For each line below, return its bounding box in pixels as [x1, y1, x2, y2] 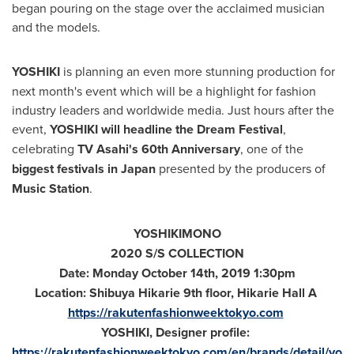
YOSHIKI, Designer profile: [101, 322, 250, 341]
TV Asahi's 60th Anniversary [77, 139, 240, 158]
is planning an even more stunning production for [60, 62, 335, 80]
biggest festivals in [12, 159, 121, 178]
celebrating [12, 139, 77, 157]
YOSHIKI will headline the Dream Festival [50, 119, 283, 138]
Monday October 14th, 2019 [92, 263, 250, 282]
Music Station [12, 179, 89, 198]
